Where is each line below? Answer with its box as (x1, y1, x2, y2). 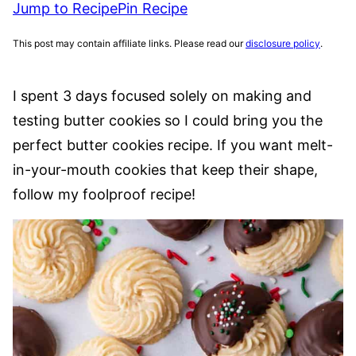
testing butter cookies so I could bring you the (13, 112, 323, 129)
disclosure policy (246, 37, 320, 49)
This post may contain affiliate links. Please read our (13, 37, 246, 49)
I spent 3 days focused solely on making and (13, 87, 311, 104)
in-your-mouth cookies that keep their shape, (13, 161, 318, 178)
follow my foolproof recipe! (13, 186, 195, 203)
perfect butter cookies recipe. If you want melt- (13, 137, 333, 153)
